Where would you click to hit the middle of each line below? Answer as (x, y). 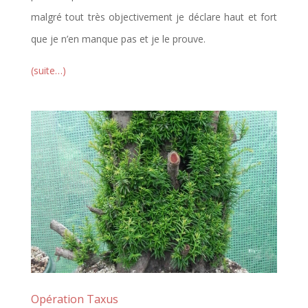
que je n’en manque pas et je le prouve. (118, 38)
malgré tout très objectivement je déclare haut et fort (154, 16)
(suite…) (48, 70)
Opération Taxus (74, 299)
